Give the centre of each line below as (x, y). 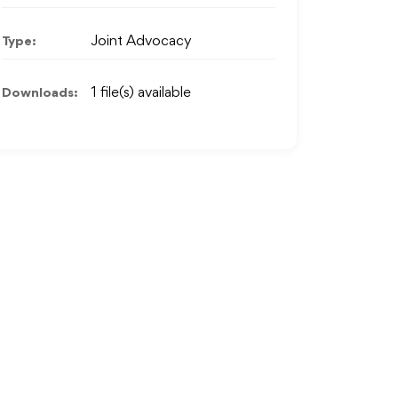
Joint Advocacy (141, 42)
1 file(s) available (141, 93)
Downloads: (40, 93)
